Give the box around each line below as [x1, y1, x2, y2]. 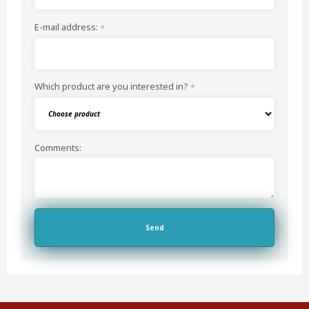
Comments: [34, 141, 81, 154]
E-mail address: [34, 21, 100, 34]
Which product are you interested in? [34, 80, 190, 93]
